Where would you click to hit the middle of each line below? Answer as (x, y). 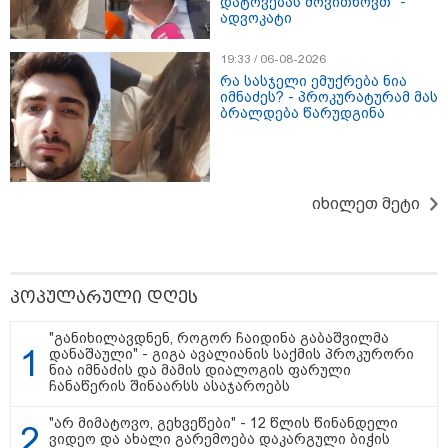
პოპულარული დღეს (104, 298)
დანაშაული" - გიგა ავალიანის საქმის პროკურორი (231, 354)
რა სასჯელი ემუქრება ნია (313, 81)
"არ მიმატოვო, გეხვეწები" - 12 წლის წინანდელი (223, 423)
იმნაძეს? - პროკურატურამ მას (329, 97)
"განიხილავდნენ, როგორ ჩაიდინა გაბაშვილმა (219, 338)
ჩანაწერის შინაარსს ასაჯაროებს (169, 386)
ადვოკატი (256, 18)
